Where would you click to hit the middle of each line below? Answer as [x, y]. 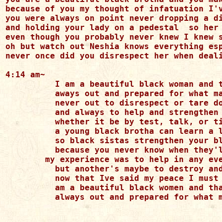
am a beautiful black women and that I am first [25, 188]
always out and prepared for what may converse [25, 197]
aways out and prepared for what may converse [25, 93]
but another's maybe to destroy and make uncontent [25, 169]
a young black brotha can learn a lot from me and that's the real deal [25, 131]
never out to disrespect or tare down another [25, 103]
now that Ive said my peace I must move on [25, 178]
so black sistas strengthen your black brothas [25, 140]
